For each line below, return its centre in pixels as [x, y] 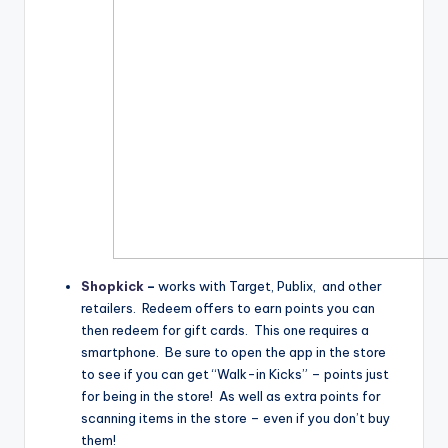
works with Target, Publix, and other [270, 285]
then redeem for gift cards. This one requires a [225, 329]
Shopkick [112, 285]
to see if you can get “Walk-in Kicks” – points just [235, 373]
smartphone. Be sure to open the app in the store [233, 351]
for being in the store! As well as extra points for [231, 395]
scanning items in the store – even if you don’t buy [235, 417]
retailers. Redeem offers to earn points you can [228, 307]
